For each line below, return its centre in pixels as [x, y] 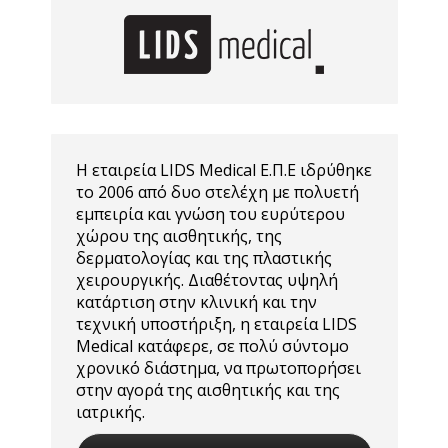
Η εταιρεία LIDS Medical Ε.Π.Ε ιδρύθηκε [223, 170]
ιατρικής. [110, 412]
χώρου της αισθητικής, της [178, 236]
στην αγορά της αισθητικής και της [207, 390]
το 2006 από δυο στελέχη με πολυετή [217, 192]
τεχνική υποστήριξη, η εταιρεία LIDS [216, 324]
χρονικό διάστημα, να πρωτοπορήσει [218, 368]
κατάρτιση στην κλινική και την [196, 302]
